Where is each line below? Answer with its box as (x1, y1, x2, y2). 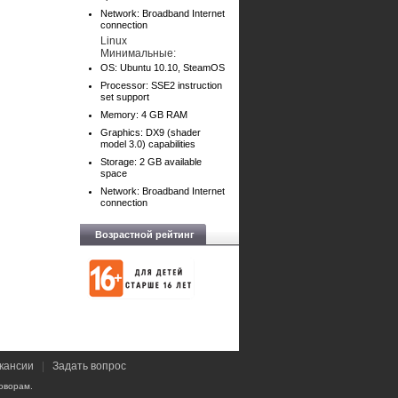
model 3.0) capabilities (100, 139, 195, 149)
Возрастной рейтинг (95, 229, 195, 240)
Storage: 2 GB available (100, 156, 202, 167)
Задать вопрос (52, 360, 126, 372)
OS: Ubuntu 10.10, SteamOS (100, 62, 225, 73)
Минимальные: (100, 47, 176, 60)
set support (100, 92, 149, 102)
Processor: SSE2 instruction (100, 80, 222, 91)
